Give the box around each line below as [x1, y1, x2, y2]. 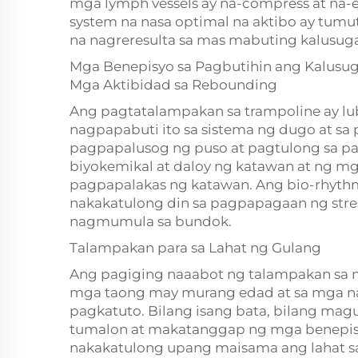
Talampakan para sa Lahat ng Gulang [70, 240, 321, 256]
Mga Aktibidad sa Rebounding [70, 77, 277, 93]
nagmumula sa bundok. [70, 213, 232, 229]
